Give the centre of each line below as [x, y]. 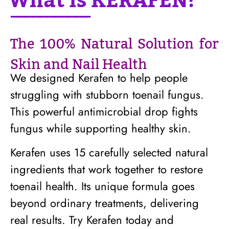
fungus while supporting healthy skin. [101, 128]
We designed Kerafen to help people [99, 77]
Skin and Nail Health [79, 65]
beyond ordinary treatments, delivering [105, 203]
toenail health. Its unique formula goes [102, 186]
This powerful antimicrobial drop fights [104, 111]
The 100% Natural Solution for [114, 45]
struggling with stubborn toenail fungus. [107, 94]
